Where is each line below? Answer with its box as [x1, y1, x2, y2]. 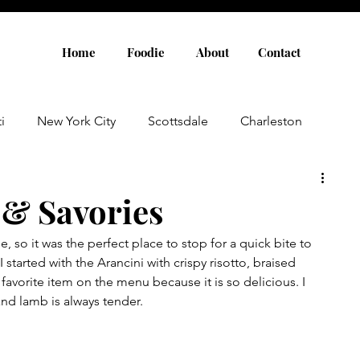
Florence [215, 178, 266, 193]
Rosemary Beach [28, 306, 122, 321]
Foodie [126, 44, 165, 60]
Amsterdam [49, 242, 116, 257]
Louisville [64, 178, 117, 193]
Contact [257, 44, 301, 60]
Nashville [261, 306, 313, 321]
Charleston [240, 113, 302, 129]
